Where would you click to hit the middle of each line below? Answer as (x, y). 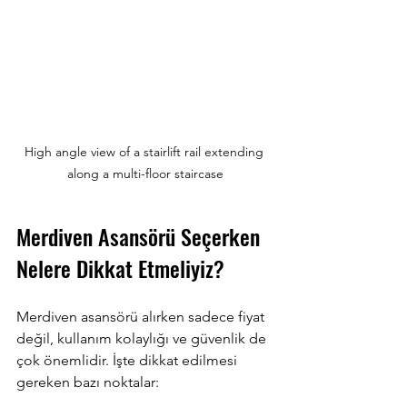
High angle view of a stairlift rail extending (145, 151)
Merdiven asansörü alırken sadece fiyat (142, 316)
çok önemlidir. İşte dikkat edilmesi (129, 360)
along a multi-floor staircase (145, 173)
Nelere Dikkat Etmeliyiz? (120, 268)
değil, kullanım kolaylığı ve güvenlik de (143, 338)
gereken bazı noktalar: (88, 382)
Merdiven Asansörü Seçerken (141, 236)
